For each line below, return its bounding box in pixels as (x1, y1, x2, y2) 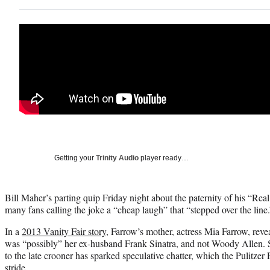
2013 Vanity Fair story (22, 224, 106, 237)
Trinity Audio (96, 153, 139, 162)
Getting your (54, 153, 96, 162)
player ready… (139, 153, 189, 162)
